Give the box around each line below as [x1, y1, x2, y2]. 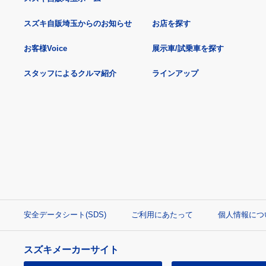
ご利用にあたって [131, 210, 193, 220]
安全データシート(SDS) [24, 210, 106, 220]
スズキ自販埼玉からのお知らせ [24, 19, 132, 28]
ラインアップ [152, 69, 198, 78]
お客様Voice [24, 44, 67, 53]
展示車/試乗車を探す [152, 44, 224, 53]
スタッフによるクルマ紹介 [24, 69, 116, 78]
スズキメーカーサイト [24, 245, 119, 255]
